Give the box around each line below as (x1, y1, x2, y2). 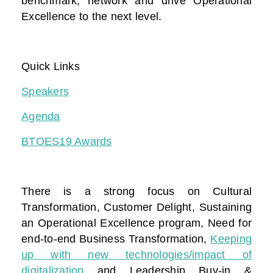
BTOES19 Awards (21, 135, 112, 148)
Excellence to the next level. (21, 10, 162, 23)
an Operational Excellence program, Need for (21, 217, 252, 230)
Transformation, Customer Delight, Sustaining (21, 201, 252, 214)
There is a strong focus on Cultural (21, 185, 252, 198)
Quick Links (21, 60, 80, 73)
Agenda (21, 110, 60, 123)
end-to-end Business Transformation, (21, 233, 211, 246)
